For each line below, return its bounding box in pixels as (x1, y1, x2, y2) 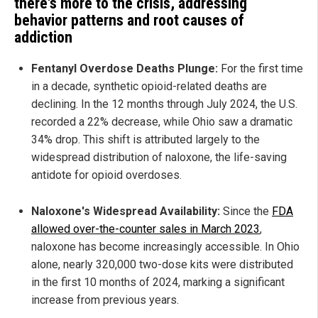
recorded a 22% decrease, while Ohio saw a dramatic (31, 114, 292, 128)
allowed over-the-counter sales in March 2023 (31, 221, 260, 236)
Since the (220, 204, 272, 218)
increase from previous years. (31, 292, 179, 307)
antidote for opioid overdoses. (31, 168, 182, 182)
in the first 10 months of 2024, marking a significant (31, 275, 285, 289)
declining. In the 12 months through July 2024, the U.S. (31, 97, 297, 111)
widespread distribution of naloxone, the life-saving (31, 150, 287, 164)
